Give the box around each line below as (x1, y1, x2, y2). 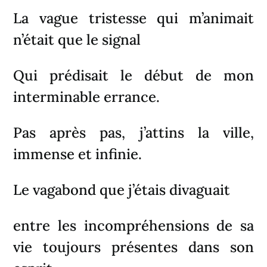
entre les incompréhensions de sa (13, 216, 254, 235)
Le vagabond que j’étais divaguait (13, 180, 231, 199)
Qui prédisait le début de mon (13, 66, 254, 85)
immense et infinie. (13, 144, 142, 163)
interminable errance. (13, 87, 160, 106)
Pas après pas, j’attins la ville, (13, 123, 254, 142)
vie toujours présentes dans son (13, 237, 254, 256)
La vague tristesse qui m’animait (13, 8, 254, 27)
